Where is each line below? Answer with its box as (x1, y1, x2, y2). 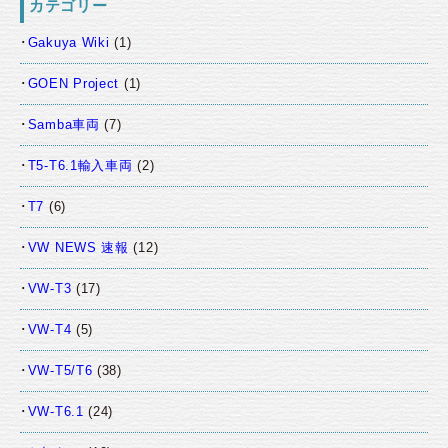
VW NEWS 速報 (27, 240, 129, 256)
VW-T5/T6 (27, 363, 93, 379)
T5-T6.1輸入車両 (27, 158, 133, 174)
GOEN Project (27, 76, 120, 92)
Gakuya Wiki (27, 35, 110, 51)
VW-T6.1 (27, 404, 84, 420)
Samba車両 (27, 117, 100, 133)
